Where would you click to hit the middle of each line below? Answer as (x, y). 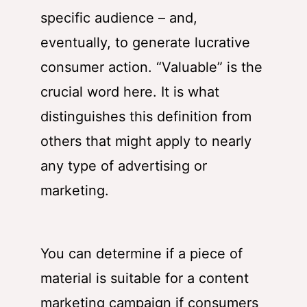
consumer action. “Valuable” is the (151, 67)
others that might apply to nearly (146, 141)
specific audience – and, (119, 17)
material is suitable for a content (145, 278)
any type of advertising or (124, 165)
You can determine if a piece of (142, 253)
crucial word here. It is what (130, 91)
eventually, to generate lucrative (145, 42)
